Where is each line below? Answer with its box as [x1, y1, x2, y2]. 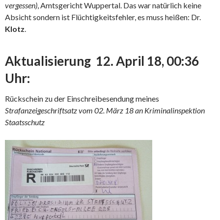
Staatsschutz [5, 117, 45, 127]
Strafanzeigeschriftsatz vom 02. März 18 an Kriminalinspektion [5, 106, 205, 115]
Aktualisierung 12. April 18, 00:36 [5, 53, 199, 69]
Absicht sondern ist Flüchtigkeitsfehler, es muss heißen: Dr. [5, 12, 201, 22]
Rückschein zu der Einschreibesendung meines [5, 94, 159, 103]
